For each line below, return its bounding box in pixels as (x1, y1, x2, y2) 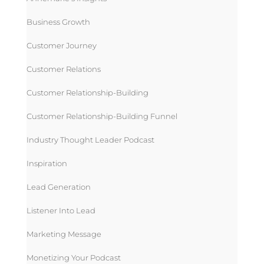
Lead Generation (26, 181, 91, 192)
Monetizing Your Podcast (26, 252, 121, 262)
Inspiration (26, 158, 67, 168)
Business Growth (26, 16, 90, 27)
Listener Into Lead (26, 205, 95, 215)
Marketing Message (26, 229, 101, 239)
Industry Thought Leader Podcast (26, 134, 154, 144)
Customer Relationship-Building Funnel (26, 111, 177, 121)
